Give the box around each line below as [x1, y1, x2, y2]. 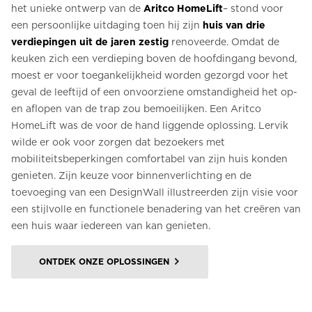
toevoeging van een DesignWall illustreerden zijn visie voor [11, 187, 298, 198]
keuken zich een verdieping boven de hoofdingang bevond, [11, 53, 297, 64]
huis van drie [203, 19, 265, 31]
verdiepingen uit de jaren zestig [11, 36, 169, 47]
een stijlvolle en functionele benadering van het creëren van [11, 203, 301, 214]
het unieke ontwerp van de [11, 3, 143, 14]
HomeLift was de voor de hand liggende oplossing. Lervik [11, 120, 288, 131]
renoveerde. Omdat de [169, 36, 279, 47]
